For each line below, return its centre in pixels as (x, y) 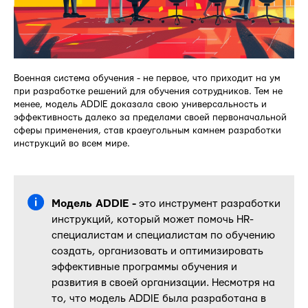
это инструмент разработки (208, 204)
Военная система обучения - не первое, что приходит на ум (147, 79)
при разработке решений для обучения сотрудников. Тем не (148, 92)
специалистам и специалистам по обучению (163, 236)
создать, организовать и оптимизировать (157, 252)
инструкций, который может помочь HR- (153, 220)
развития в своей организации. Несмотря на (163, 283)
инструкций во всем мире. (72, 144)
